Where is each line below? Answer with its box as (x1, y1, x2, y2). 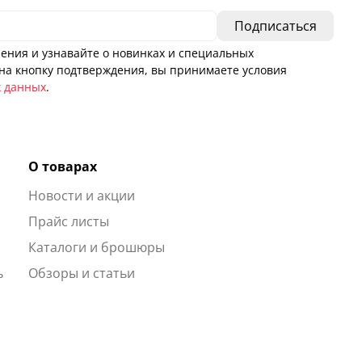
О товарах (27, 157, 97, 175)
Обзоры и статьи (27, 263, 135, 282)
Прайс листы (27, 212, 109, 230)
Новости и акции (27, 186, 135, 204)
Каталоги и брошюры (27, 238, 165, 256)
